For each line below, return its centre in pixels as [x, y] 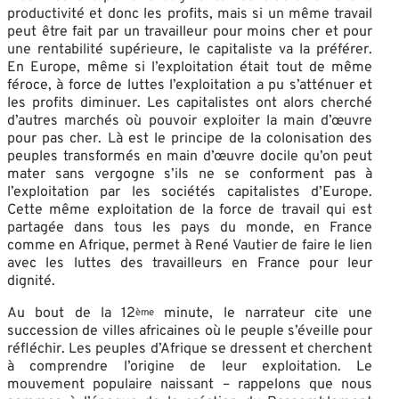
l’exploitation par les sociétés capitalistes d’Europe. [190, 192]
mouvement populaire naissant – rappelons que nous [190, 384]
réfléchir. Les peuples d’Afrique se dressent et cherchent [190, 349]
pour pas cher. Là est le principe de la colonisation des [190, 138]
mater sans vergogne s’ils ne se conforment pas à [190, 174]
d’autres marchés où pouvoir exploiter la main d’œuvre [190, 121]
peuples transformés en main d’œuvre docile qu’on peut [190, 156]
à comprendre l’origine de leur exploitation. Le [190, 366]
